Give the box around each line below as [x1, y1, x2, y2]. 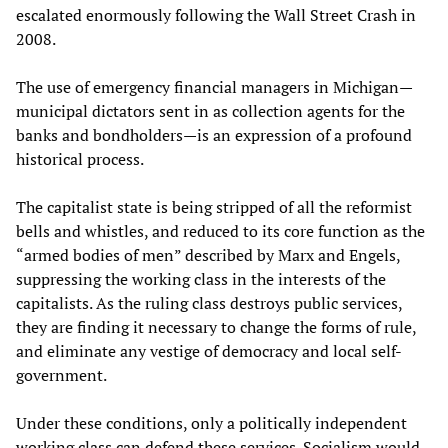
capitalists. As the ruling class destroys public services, [16, 291, 402, 314]
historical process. [16, 147, 144, 170]
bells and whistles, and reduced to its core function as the [16, 219, 425, 242]
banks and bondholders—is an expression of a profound [16, 123, 412, 146]
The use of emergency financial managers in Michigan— [16, 75, 413, 98]
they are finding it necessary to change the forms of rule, [16, 315, 416, 338]
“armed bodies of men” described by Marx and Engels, [16, 243, 400, 266]
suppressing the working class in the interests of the [16, 267, 386, 290]
